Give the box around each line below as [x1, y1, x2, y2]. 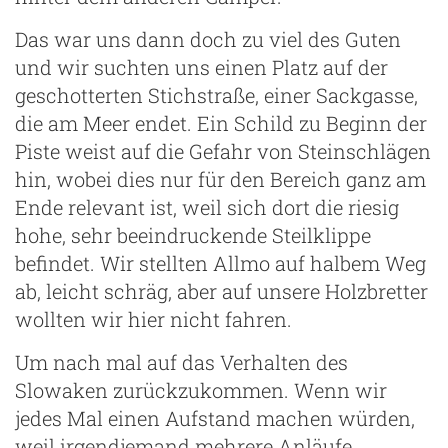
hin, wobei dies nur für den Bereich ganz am [15, 165, 426, 192]
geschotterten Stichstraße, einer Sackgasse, [15, 81, 418, 108]
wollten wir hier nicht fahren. [15, 305, 292, 332]
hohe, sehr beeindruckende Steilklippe [15, 221, 371, 248]
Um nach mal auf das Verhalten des [15, 348, 348, 375]
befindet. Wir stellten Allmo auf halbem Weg [15, 249, 426, 276]
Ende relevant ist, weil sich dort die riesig [15, 193, 399, 220]
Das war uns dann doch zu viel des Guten [15, 25, 401, 52]
